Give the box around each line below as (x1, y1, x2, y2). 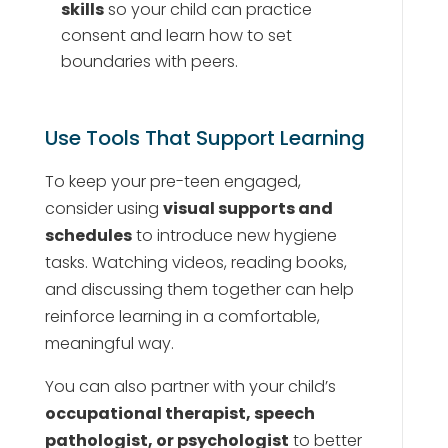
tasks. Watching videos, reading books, (44, 251, 347, 274)
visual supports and (162, 197, 333, 220)
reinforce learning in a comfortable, (44, 305, 320, 328)
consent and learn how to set (60, 24, 292, 47)
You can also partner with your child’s (44, 375, 336, 398)
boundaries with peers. (60, 50, 238, 73)
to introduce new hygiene (131, 224, 337, 247)
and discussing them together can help (44, 278, 354, 301)
